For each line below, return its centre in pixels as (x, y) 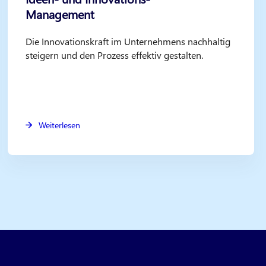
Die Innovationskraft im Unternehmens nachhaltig (128, 41)
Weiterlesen (60, 125)
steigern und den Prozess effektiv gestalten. (115, 55)
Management (60, 14)
